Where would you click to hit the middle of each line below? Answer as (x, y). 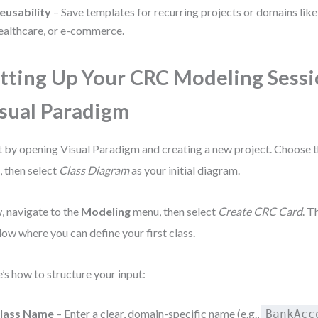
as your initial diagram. (185, 170)
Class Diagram (94, 170)
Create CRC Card (261, 211)
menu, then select (175, 211)
